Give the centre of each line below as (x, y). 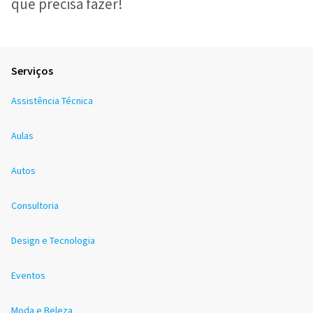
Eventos (28, 275)
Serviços (32, 71)
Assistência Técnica (52, 101)
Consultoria (35, 205)
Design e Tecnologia (53, 240)
